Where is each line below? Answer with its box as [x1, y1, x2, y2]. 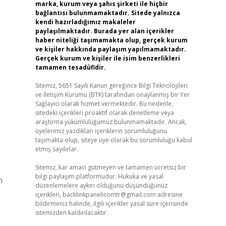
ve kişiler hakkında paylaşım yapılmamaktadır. [35, 45, 186, 53]
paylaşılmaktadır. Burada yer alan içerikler [35, 27, 174, 35]
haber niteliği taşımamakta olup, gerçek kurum [35, 36, 188, 44]
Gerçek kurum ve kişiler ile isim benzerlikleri [35, 54, 180, 63]
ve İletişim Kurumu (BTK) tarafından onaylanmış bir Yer [35, 90, 190, 99]
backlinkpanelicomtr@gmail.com [62, 190, 156, 199]
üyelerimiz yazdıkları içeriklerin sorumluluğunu [35, 127, 167, 135]
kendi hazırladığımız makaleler [35, 18, 136, 26]
